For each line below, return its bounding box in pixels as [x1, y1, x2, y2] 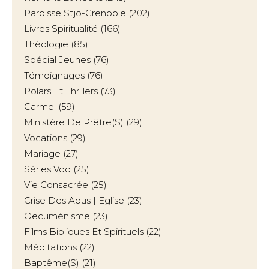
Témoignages [24, 70, 85, 81]
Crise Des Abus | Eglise [24, 195, 124, 206]
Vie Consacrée [24, 179, 88, 190]
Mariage [24, 148, 61, 159]
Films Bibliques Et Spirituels [24, 226, 144, 237]
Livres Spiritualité [24, 23, 98, 34]
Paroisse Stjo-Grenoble [24, 7, 126, 19]
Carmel [24, 101, 56, 112]
